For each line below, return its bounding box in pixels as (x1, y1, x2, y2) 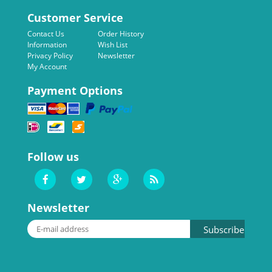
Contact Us (27, 29, 64, 39)
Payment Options (27, 83, 123, 98)
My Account (27, 61, 67, 72)
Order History (98, 29, 144, 39)
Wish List (98, 39, 127, 50)
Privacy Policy (27, 50, 73, 61)
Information (27, 39, 67, 50)
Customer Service (27, 10, 123, 25)
